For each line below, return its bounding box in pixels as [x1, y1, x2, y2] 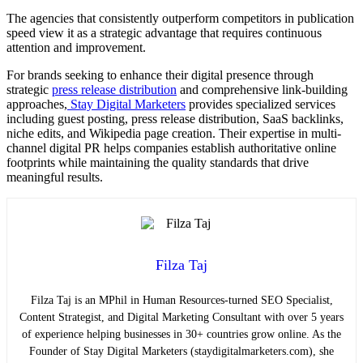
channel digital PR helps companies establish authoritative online [6, 141, 336, 156]
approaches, [6, 97, 67, 112]
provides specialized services [186, 97, 335, 112]
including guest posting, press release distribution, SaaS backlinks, [6, 112, 344, 126]
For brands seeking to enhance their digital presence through [6, 68, 314, 83]
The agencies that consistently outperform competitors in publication [6, 11, 354, 26]
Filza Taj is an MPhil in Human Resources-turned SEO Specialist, [30, 293, 333, 306]
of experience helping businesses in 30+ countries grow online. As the [22, 327, 341, 340]
